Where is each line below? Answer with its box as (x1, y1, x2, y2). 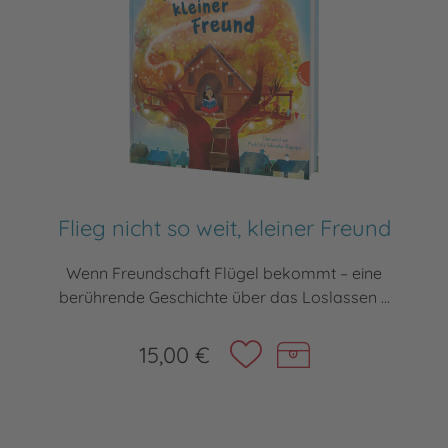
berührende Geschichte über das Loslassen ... (58, 287, 390, 308)
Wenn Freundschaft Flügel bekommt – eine (66, 263, 382, 284)
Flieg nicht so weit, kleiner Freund (57, 214, 391, 243)
